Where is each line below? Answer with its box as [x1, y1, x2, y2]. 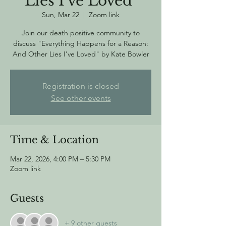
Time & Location [10, 134, 99, 146]
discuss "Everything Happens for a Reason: [13, 39, 148, 48]
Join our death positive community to [22, 28, 140, 37]
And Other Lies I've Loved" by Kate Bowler [12, 49, 149, 59]
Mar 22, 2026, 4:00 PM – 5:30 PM [10, 154, 110, 163]
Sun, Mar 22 [42, 10, 79, 19]
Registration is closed [42, 81, 119, 91]
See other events [50, 93, 111, 103]
